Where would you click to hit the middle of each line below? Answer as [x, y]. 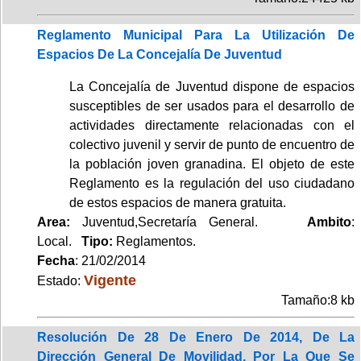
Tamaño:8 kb [318, 300]
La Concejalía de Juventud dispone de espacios [212, 86]
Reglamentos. [156, 241]
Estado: [60, 280]
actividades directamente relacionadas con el [212, 125]
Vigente [110, 280]
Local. [59, 241]
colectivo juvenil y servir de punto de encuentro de [212, 144]
